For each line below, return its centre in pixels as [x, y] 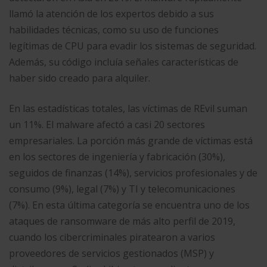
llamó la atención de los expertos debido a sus [111, 13]
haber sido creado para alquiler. [80, 78]
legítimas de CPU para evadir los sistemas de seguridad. [133, 46]
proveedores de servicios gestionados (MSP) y [111, 253]
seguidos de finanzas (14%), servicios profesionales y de [133, 173]
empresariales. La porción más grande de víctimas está [131, 140]
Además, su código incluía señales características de [124, 62]
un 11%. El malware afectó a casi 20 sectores [107, 124]
